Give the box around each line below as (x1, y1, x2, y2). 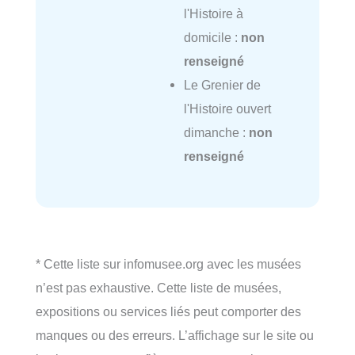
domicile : (183, 30, 241, 45)
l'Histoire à (183, 6, 243, 21)
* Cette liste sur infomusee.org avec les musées (36, 257, 301, 272)
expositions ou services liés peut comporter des (36, 304, 301, 319)
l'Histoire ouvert (183, 101, 271, 116)
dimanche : (183, 125, 249, 140)
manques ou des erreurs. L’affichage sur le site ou (36, 328, 314, 343)
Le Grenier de (183, 78, 261, 93)
